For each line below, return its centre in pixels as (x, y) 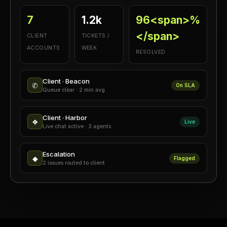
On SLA (185, 85)
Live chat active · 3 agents (77, 126)
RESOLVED (151, 52)
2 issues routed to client (74, 163)
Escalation (59, 154)
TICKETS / (96, 36)
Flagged (184, 158)
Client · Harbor (65, 118)
